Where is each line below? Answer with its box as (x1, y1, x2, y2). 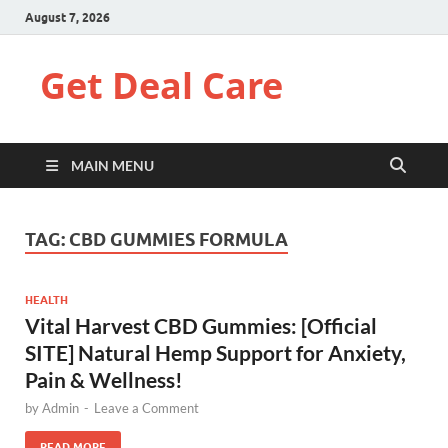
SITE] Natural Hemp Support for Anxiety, (25, 339, 406, 365)
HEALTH (25, 292, 68, 307)
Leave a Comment (94, 399, 199, 416)
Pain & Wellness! (25, 366, 183, 392)
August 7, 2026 (25, 9, 110, 25)
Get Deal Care (40, 61, 283, 110)
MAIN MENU (71, 157, 154, 174)
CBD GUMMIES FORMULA (69, 229, 288, 250)
